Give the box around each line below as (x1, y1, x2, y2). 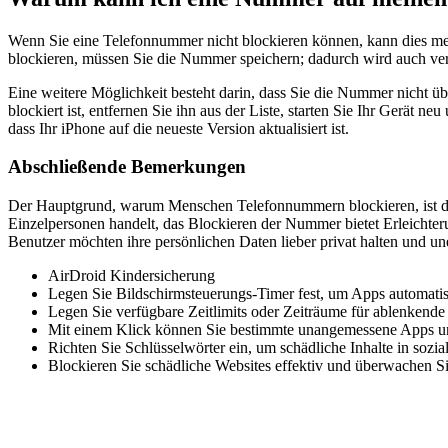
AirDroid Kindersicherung (48, 267, 215, 285)
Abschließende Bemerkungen (8, 156, 246, 178)
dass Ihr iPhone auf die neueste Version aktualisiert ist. (8, 119, 349, 137)
